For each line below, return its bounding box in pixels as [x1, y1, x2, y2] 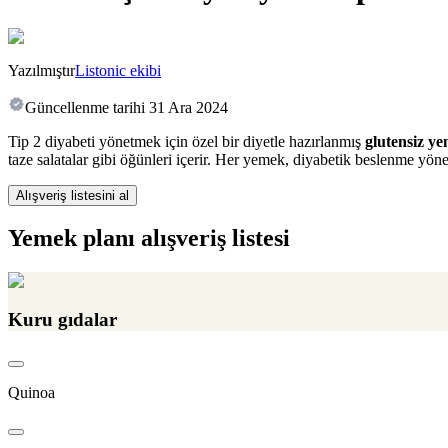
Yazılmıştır [8, 61, 75, 79]
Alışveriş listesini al [16, 187, 129, 203]
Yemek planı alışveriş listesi [8, 225, 290, 252]
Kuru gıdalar [8, 309, 117, 331]
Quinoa [8, 383, 55, 401]
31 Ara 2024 [149, 98, 228, 116]
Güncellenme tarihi [25, 98, 145, 116]
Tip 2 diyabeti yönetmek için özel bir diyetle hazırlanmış [8, 132, 365, 150]
